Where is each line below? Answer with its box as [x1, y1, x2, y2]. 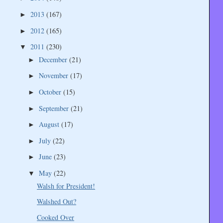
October [38, 87, 63, 97]
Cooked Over [37, 212, 75, 222]
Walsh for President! [37, 181, 96, 191]
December [38, 54, 69, 64]
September [38, 103, 71, 113]
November [38, 71, 70, 81]
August [38, 119, 61, 129]
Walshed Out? [37, 197, 77, 207]
